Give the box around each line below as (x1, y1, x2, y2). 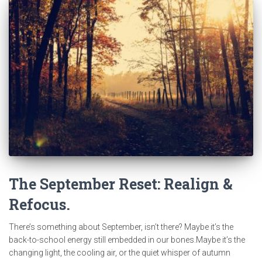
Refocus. (9, 195, 70, 215)
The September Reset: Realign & (9, 174, 233, 194)
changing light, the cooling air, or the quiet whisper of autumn (9, 248, 230, 258)
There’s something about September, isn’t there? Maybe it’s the (9, 222, 233, 232)
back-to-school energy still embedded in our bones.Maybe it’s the (9, 235, 245, 245)
